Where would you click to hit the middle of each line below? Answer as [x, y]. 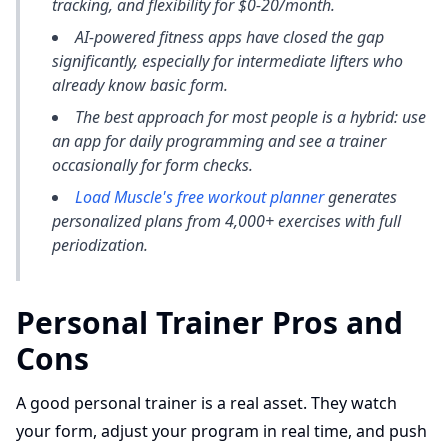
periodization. [100, 245]
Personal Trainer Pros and [209, 322]
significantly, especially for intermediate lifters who [227, 61]
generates [360, 197]
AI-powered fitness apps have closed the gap [229, 37]
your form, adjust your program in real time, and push [221, 431]
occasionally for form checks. [152, 165]
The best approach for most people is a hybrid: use [250, 117]
